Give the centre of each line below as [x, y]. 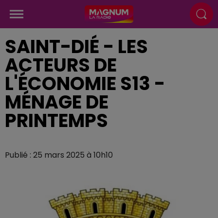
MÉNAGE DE [57, 102]
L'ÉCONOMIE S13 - [85, 83]
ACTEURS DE [61, 65]
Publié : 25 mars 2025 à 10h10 [59, 155]
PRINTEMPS [56, 120]
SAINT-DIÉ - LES [76, 46]
